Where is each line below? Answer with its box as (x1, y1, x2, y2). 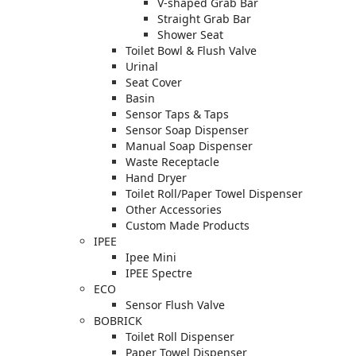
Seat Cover (126, 74, 182, 90)
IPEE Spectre (126, 265, 192, 281)
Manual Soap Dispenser (126, 137, 253, 153)
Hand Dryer (126, 169, 187, 185)
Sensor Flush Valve (126, 296, 225, 312)
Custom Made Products (126, 217, 250, 233)
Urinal (126, 58, 158, 74)
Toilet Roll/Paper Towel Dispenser (126, 185, 303, 201)
